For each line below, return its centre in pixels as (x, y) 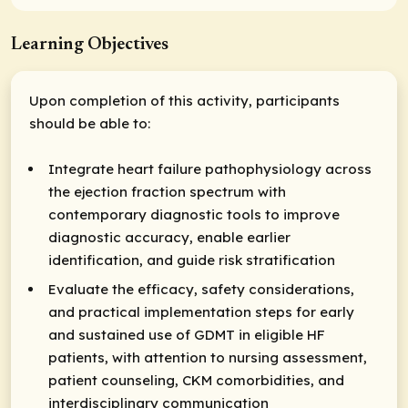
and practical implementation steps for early (201, 311)
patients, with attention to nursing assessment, (208, 357)
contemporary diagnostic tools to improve (194, 215)
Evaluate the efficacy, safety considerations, (201, 289)
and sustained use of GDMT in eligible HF (187, 334)
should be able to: (90, 124)
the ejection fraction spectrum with (167, 192)
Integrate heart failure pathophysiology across (210, 169)
